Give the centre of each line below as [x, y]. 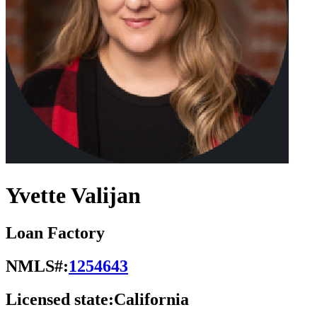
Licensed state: [60, 300]
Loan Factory [55, 233]
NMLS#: [37, 266]
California [151, 300]
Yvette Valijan [73, 195]
